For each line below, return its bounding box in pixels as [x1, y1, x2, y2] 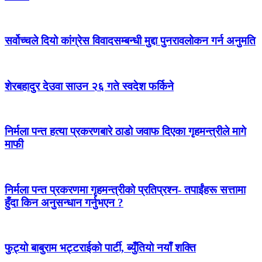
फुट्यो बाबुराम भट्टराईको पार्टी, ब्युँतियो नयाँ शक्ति [5, 242, 196, 254]
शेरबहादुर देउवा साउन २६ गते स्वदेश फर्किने [5, 80, 174, 92]
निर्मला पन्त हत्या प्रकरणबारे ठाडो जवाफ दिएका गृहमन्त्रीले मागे [5, 125, 246, 138]
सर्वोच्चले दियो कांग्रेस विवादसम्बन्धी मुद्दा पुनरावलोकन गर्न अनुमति [5, 35, 256, 47]
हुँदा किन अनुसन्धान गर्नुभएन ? [5, 196, 123, 209]
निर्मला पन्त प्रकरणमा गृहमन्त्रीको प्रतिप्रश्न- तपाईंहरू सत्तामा [5, 183, 246, 196]
